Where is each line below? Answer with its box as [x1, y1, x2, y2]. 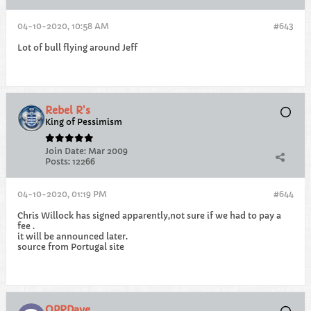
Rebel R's [45, 104, 90, 117]
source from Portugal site [17, 242, 124, 252]
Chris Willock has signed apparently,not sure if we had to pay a [17, 210, 281, 221]
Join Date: [45, 146, 86, 156]
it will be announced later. [17, 231, 128, 242]
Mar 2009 [88, 146, 128, 156]
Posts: [45, 156, 70, 167]
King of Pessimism [45, 117, 122, 127]
